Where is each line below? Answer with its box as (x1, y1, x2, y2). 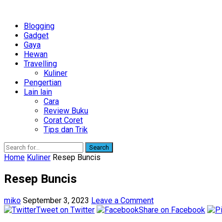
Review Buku (44, 106, 88, 115)
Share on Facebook (139, 205, 205, 215)
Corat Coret (44, 115, 83, 125)
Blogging (24, 21, 55, 31)
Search (89, 144, 109, 151)
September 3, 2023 (23, 195, 89, 205)
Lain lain (24, 87, 52, 97)
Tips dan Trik (44, 125, 88, 134)
